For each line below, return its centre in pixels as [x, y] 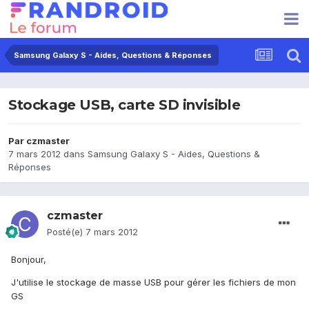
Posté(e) [66, 232]
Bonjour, [29, 260]
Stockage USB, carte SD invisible [124, 105]
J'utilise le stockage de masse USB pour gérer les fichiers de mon [153, 282]
